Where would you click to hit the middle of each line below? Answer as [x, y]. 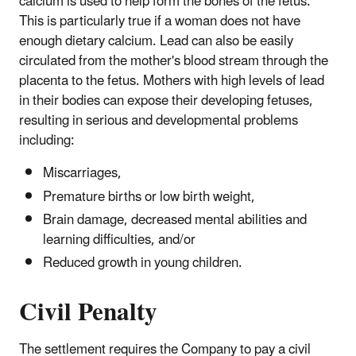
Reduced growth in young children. [143, 263]
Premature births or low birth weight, [149, 197]
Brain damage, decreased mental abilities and [175, 220]
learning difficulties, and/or [119, 240]
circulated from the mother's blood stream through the [174, 62]
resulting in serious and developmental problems [159, 121]
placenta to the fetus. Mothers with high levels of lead [172, 81]
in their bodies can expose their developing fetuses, [166, 101]
